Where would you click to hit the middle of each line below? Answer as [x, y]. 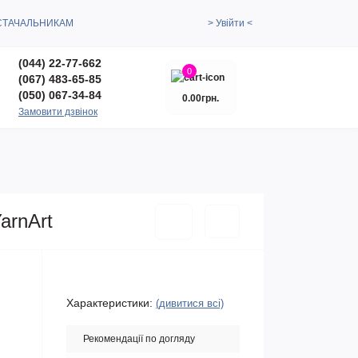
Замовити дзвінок [58, 112]
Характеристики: [109, 303]
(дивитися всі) [190, 303]
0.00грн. [201, 98]
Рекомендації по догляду [139, 339]
